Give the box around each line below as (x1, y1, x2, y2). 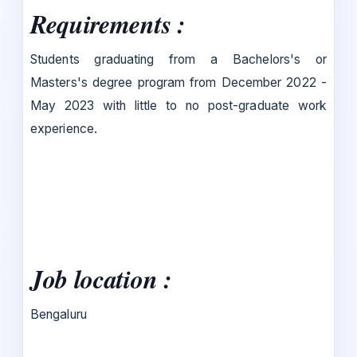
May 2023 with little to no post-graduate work (30, 98, 327, 114)
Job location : (30, 261, 172, 297)
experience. (30, 121, 97, 137)
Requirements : (30, 6, 186, 42)
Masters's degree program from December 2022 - (30, 75, 327, 91)
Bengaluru (30, 307, 87, 323)
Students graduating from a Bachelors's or (30, 52, 327, 68)
